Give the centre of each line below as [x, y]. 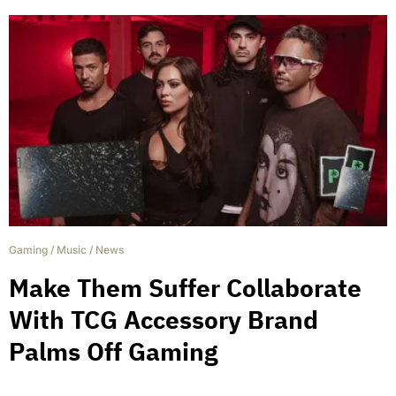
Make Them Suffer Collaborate [185, 288]
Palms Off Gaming [113, 352]
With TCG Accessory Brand [164, 320]
